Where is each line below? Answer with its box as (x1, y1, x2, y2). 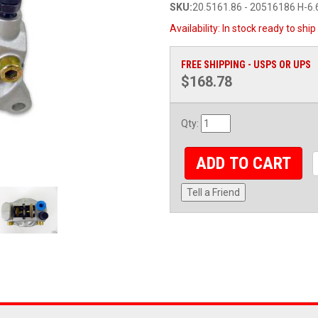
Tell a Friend (187, 187, 240, 199)
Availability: (170, 23, 222, 34)
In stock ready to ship (222, 23, 316, 34)
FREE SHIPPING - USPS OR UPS (181, 59, 311, 70)
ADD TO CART (196, 153, 292, 174)
